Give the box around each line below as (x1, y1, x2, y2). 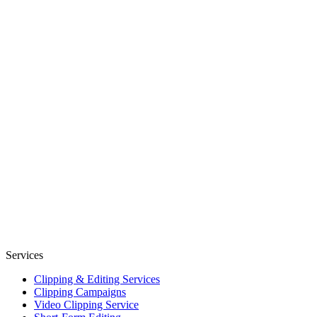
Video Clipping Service (34, 298, 139, 311)
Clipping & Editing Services (34, 272, 160, 285)
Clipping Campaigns (34, 285, 126, 298)
